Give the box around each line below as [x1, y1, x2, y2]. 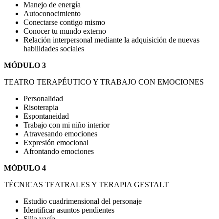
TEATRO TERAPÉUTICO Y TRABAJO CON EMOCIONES [4, 77, 204, 86]
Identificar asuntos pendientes [23, 205, 114, 214]
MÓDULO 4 [4, 163, 46, 172]
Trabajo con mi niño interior [23, 120, 109, 129]
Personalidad [23, 94, 63, 103]
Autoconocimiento [23, 9, 81, 18]
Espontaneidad [23, 111, 69, 120]
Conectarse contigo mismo [23, 18, 105, 26]
